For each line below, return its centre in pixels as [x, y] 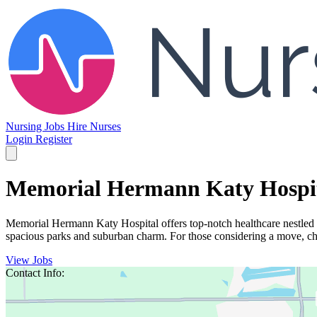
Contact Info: [35, 272]
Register [54, 139]
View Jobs [29, 260]
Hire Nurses [94, 126]
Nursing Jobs [36, 126]
